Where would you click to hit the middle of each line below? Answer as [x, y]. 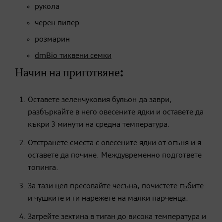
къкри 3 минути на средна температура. [99, 125]
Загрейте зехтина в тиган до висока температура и [117, 217]
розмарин [52, 39]
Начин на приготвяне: [69, 73]
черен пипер [57, 23]
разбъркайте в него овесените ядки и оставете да [116, 112]
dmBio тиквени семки [73, 56]
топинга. [43, 168]
